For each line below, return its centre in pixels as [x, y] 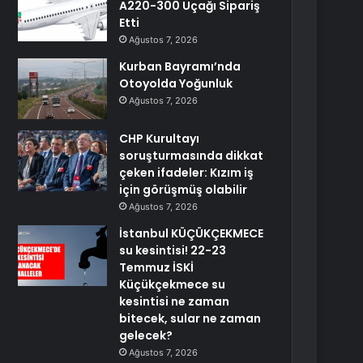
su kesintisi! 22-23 [173, 250]
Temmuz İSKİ [157, 267]
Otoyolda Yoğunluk [176, 83]
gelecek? [146, 335]
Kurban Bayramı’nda [180, 66]
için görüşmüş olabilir [184, 190]
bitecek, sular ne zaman [190, 318]
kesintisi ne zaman [175, 301]
